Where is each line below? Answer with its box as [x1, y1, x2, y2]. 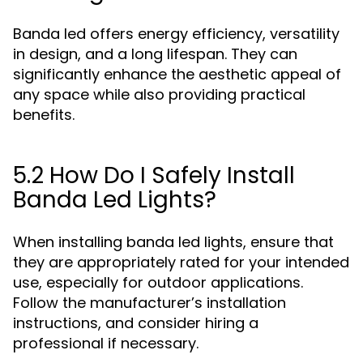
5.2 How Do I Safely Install [13, 160, 295, 191]
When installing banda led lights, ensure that [13, 232, 334, 252]
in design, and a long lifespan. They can [13, 44, 297, 64]
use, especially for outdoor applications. [13, 272, 303, 293]
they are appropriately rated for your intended [13, 252, 349, 272]
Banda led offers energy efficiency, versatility [13, 23, 340, 44]
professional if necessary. [13, 333, 199, 353]
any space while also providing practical [13, 84, 305, 105]
